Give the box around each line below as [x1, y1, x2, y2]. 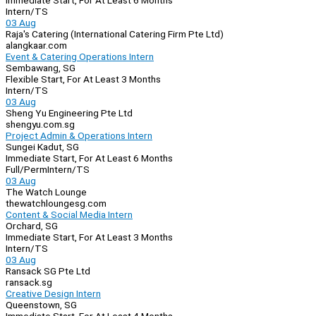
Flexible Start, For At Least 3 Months [6, 73, 161, 85]
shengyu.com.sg [6, 119, 75, 130]
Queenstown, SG [6, 299, 77, 311]
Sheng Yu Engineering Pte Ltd [6, 107, 133, 119]
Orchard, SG [6, 220, 58, 232]
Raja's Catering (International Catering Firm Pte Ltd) [6, 28, 224, 40]
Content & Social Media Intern [6, 209, 133, 221]
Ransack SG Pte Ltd [6, 265, 90, 277]
